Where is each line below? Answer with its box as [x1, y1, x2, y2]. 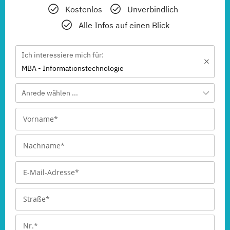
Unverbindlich [127, 4, 178, 14]
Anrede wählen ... [22, 88, 78, 98]
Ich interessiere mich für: [22, 50, 104, 60]
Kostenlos [65, 4, 102, 14]
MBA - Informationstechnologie [22, 64, 124, 73]
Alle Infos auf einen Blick [79, 20, 169, 30]
